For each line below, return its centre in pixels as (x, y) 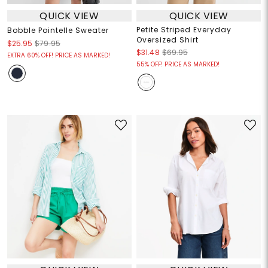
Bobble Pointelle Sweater (58, 31)
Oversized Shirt (167, 40)
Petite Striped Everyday (184, 30)
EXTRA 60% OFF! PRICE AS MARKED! (58, 56)
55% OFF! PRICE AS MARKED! (178, 65)
